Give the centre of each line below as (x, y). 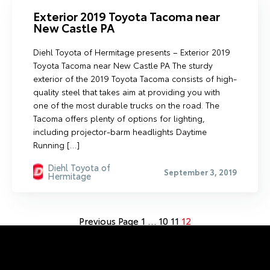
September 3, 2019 (200, 172)
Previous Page (109, 221)
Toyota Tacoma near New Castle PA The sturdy (123, 65)
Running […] (56, 145)
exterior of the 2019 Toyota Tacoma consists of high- (135, 78)
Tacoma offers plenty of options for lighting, (119, 118)
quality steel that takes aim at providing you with (127, 92)
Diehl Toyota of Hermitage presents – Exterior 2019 (132, 52)
